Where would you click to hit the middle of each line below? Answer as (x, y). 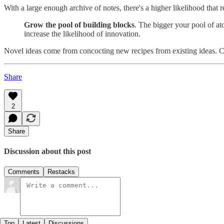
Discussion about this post (47, 151)
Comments (24, 172)
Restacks (61, 172)
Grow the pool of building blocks (79, 24)
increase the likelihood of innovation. (82, 33)
